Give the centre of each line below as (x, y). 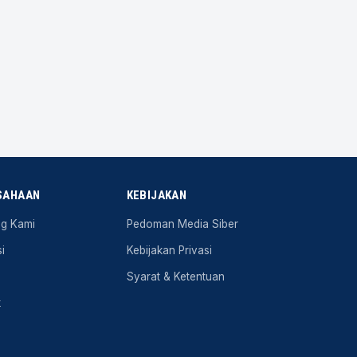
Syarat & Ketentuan (175, 277)
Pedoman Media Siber (182, 224)
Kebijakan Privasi (169, 250)
